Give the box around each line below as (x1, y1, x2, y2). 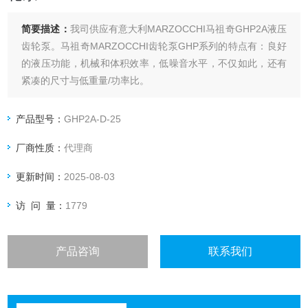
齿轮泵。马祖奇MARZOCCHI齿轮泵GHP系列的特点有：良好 (21, 41, 287, 52)
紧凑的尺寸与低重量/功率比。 (21, 75, 150, 87)
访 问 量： (16, 200, 66, 212)
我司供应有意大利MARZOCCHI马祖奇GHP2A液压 (69, 23, 287, 35)
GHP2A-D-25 (64, 113, 122, 125)
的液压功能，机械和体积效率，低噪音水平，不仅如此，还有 (21, 58, 287, 69)
